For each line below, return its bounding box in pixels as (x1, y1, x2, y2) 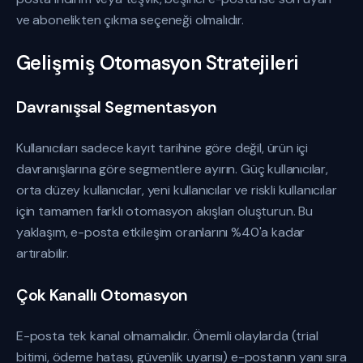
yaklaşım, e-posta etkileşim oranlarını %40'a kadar (16, 224, 305, 241)
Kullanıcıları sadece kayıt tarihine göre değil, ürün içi (16, 139, 309, 156)
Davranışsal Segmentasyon (16, 96, 216, 117)
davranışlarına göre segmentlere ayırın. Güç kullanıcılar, (16, 160, 328, 177)
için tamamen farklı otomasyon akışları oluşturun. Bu (16, 203, 313, 220)
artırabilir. (16, 245, 69, 262)
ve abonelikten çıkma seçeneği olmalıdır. (16, 11, 244, 28)
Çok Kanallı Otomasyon (16, 284, 188, 305)
